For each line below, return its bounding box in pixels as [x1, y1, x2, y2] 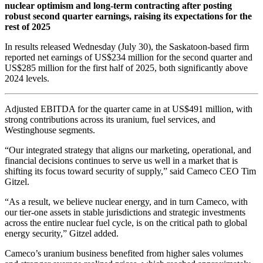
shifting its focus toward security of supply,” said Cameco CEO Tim [5, 166, 256, 177]
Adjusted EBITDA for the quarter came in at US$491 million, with [5, 104, 252, 114]
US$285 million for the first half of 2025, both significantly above [5, 63, 248, 73]
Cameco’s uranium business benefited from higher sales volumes [5, 248, 243, 259]
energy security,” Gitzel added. [5, 228, 119, 239]
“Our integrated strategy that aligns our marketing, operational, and [5, 145, 251, 156]
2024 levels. [5, 73, 49, 84]
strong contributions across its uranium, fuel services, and [5, 114, 215, 125]
